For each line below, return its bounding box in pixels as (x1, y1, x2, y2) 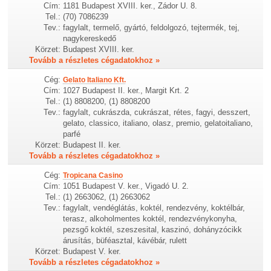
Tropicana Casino (63, 171, 123, 180)
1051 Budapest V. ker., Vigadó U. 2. (63, 181, 189, 191)
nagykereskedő (63, 33, 117, 43)
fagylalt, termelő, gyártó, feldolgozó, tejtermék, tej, (63, 22, 240, 32)
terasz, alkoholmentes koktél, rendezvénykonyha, (63, 214, 238, 223)
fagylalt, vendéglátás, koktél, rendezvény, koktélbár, (63, 203, 246, 212)
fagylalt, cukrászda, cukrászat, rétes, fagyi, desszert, (63, 107, 251, 117)
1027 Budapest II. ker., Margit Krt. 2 (63, 85, 189, 95)
